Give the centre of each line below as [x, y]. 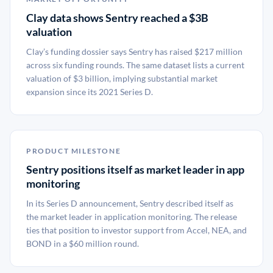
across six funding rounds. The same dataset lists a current [135, 65]
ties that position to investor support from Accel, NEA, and [136, 230]
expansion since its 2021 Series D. [90, 92]
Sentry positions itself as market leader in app [135, 169]
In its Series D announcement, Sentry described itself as [130, 203]
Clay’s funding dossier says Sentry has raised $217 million [134, 51]
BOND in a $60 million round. [83, 243]
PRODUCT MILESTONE [74, 151]
